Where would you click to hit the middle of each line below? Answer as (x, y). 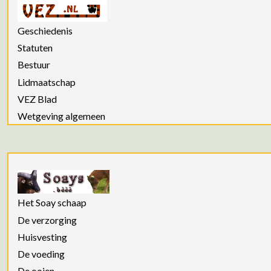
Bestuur (34, 65)
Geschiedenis (45, 31)
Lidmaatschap (47, 82)
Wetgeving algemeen (61, 116)
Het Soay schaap (52, 203)
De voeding (41, 253)
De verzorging (47, 220)
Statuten (35, 48)
